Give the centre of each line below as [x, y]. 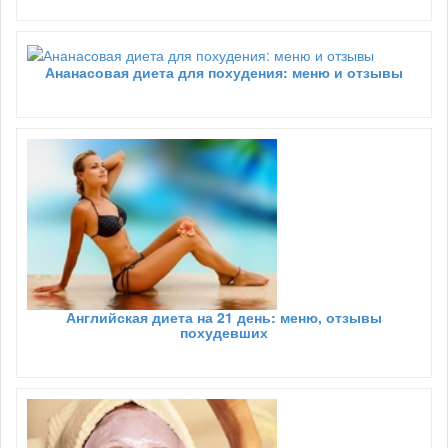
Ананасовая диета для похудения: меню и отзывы [224, 71]
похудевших [224, 331]
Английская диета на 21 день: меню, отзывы [224, 316]
